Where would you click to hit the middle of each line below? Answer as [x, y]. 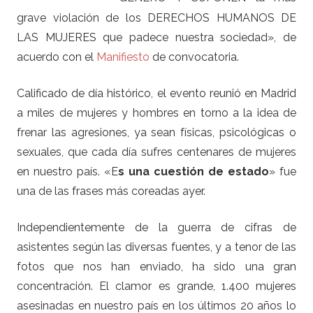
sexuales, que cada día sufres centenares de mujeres [156, 152]
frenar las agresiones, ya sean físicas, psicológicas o [156, 132]
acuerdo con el [57, 57]
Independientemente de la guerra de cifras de [156, 227]
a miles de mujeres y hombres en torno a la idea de [156, 112]
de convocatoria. [194, 57]
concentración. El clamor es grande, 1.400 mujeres [156, 286]
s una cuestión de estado [194, 171]
